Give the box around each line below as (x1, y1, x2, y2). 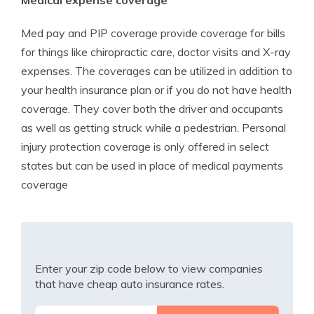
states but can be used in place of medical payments (21, 158, 283, 172)
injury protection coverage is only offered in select (21, 139, 269, 153)
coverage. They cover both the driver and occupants (21, 102, 283, 116)
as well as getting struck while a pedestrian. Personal (21, 121, 286, 135)
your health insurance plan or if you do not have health (21, 83, 292, 97)
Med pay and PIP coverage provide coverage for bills (21, 26, 285, 40)
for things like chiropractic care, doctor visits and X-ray (21, 45, 291, 59)
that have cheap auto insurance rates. (35, 277, 224, 291)
